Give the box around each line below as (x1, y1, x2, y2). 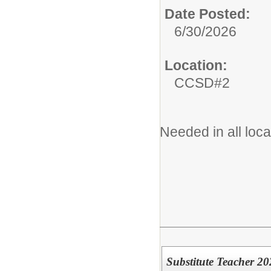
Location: (165, 57, 227, 74)
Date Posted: (165, 6, 250, 22)
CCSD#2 (174, 75, 230, 91)
